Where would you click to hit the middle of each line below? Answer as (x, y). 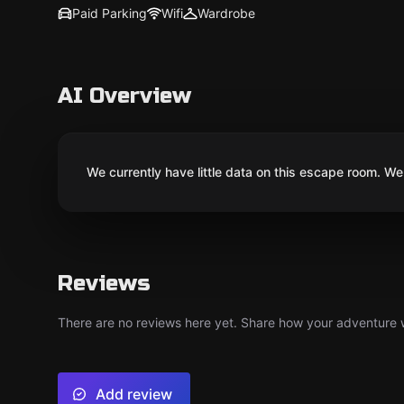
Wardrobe (226, 13)
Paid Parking (110, 13)
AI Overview (124, 96)
